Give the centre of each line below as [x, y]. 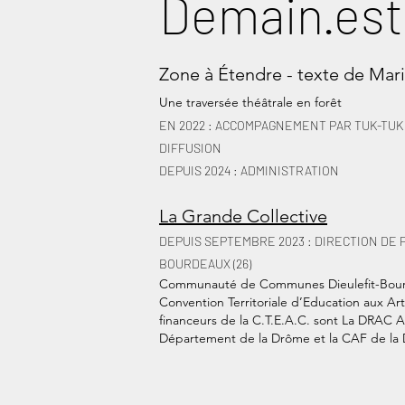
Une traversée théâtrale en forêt [250, 102]
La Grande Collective [243, 216]
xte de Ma [354, 74]
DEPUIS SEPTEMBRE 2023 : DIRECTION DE [278, 241]
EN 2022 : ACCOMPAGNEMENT [244, 125]
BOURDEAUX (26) [205, 264]
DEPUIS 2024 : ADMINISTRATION [249, 170]
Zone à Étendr [216, 74]
